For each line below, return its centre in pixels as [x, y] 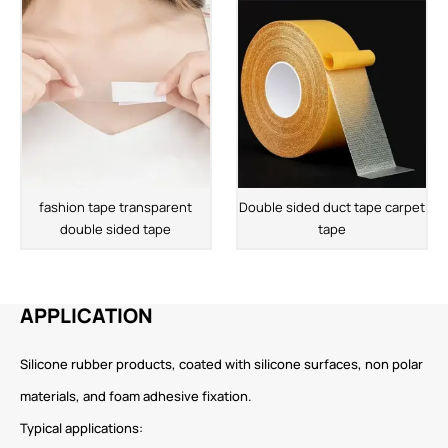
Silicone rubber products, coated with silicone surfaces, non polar [221, 364]
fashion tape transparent [116, 206]
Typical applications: [81, 428]
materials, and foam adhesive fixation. [136, 396]
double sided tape [116, 228]
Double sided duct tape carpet [332, 206]
